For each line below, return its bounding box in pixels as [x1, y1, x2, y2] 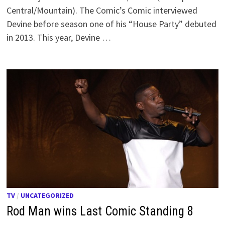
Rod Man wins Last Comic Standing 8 [7, 204, 194, 219]
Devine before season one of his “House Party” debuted [7, 18, 217, 30]
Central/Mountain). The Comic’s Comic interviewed [7, 5, 198, 17]
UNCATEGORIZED [21, 191, 74, 200]
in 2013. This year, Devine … [7, 32, 111, 44]
